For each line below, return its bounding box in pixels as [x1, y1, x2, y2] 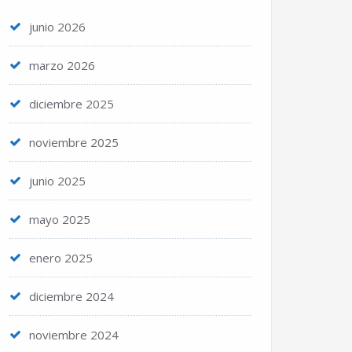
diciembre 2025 [29, 96, 114, 112]
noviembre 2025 [29, 134, 119, 150]
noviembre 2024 [29, 327, 119, 343]
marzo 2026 [29, 57, 95, 73]
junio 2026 [29, 19, 86, 35]
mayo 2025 [29, 211, 90, 227]
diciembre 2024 [29, 288, 114, 304]
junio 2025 [29, 173, 86, 189]
